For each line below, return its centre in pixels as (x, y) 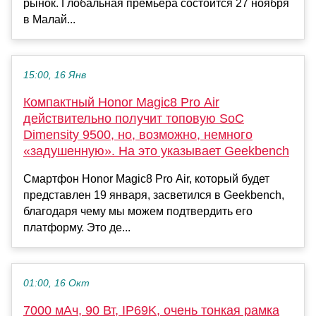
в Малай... (49, 19)
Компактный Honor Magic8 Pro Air (121, 102)
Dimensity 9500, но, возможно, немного (138, 134)
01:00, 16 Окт (56, 283)
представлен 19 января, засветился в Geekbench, (154, 195)
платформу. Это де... (77, 227)
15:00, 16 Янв (55, 75)
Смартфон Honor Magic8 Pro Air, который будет (146, 178)
